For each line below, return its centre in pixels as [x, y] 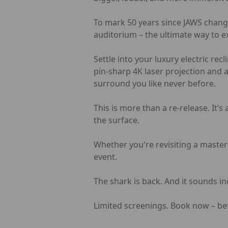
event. [105, 156]
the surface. [117, 120]
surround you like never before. [155, 83]
